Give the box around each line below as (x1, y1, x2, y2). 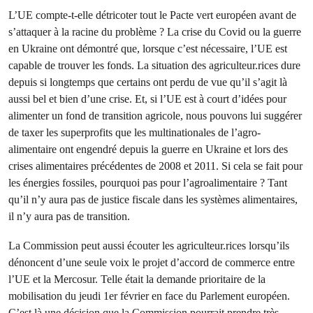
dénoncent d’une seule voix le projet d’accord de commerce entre (8, 256, 295, 269)
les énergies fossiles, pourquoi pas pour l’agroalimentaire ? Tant (8, 176, 287, 189)
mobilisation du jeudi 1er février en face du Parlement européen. (8, 289, 290, 303)
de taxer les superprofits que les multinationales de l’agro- (8, 126, 261, 139)
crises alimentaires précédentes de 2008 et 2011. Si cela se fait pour (8, 159, 303, 173)
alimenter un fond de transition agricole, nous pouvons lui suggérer (8, 109, 302, 122)
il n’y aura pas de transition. (8, 210, 130, 223)
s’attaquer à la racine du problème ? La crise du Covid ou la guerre (8, 25, 301, 38)
